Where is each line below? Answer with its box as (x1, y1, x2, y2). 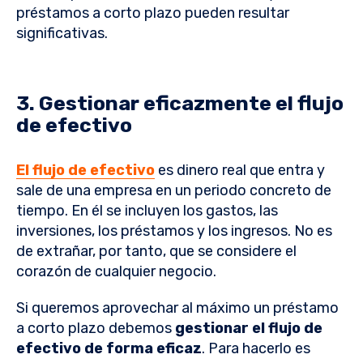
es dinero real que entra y (155, 161, 325, 180)
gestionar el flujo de (175, 319, 322, 338)
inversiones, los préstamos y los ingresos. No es (16, 222, 332, 241)
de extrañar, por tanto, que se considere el (16, 242, 297, 261)
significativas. (16, 24, 111, 43)
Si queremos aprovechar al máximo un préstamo (16, 299, 339, 318)
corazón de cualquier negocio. (16, 263, 220, 281)
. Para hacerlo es (202, 340, 310, 358)
